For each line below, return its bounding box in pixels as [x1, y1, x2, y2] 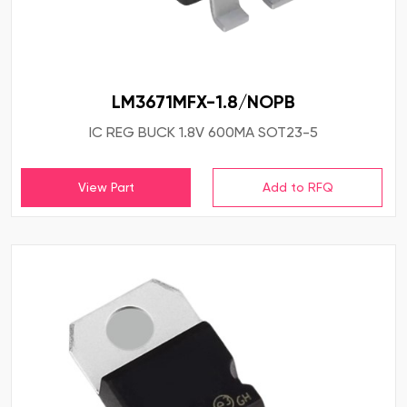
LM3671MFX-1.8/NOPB [112, 91, 295, 114]
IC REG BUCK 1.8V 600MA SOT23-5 [89, 124, 318, 142]
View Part [77, 180, 134, 195]
